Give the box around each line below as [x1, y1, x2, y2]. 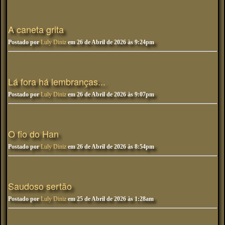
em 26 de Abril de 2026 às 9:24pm [66, 38, 154, 46]
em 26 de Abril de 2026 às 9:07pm [66, 90, 154, 98]
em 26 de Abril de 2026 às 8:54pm [66, 143, 154, 150]
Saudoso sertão [8, 179, 72, 192]
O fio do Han [8, 127, 59, 140]
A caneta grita [8, 22, 64, 36]
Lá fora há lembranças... [8, 74, 105, 88]
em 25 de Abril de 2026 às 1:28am [66, 195, 154, 202]
